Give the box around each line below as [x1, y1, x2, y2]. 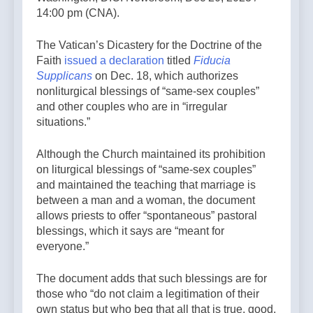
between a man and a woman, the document [36, 194, 255, 207]
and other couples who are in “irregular [36, 101, 227, 113]
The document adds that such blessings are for [36, 272, 267, 285]
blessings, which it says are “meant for [36, 225, 224, 238]
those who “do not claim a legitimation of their [36, 288, 259, 300]
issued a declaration [64, 54, 164, 67]
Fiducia [194, 54, 231, 67]
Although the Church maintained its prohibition [36, 148, 265, 161]
